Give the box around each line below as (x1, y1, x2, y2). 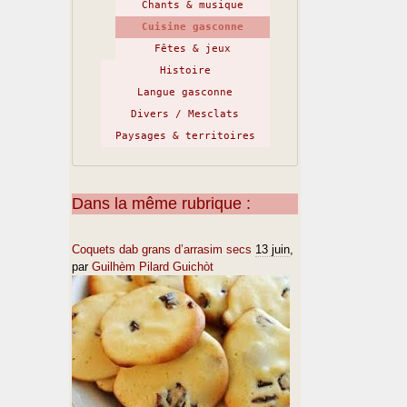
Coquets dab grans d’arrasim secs (72, 243, 252, 256)
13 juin (255, 243, 290, 256)
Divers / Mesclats (131, 108, 239, 120)
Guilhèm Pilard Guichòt (92, 260, 213, 273)
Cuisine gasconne (141, 21, 243, 33)
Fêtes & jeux (154, 43, 231, 55)
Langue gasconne (137, 86, 233, 98)
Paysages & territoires (114, 130, 255, 142)
